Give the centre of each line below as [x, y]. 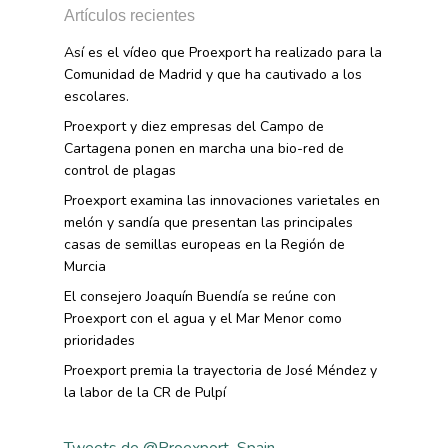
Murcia [85, 266]
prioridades [99, 340]
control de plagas [120, 170]
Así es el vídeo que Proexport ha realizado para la [223, 52]
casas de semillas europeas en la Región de [204, 244]
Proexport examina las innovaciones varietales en [222, 200]
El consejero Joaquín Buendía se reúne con [200, 296]
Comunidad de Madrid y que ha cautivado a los [213, 74]
